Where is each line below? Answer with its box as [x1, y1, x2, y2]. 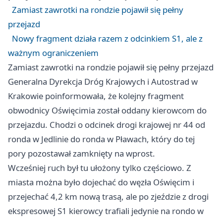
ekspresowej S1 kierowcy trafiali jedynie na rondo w [8, 205, 204, 217]
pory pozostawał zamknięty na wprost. [8, 147, 155, 159]
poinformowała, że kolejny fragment [43, 90, 184, 102]
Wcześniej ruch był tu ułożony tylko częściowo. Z [8, 162, 191, 173]
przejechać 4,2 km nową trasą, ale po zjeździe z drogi [8, 190, 209, 202]
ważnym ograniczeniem [8, 47, 99, 58]
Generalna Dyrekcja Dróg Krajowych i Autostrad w [8, 75, 198, 87]
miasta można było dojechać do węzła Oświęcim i [8, 176, 194, 188]
